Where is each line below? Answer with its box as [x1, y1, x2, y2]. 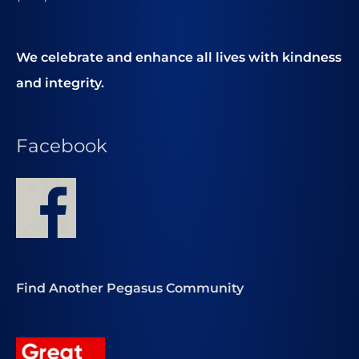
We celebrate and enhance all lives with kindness [16, 49, 341, 66]
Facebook [16, 135, 107, 158]
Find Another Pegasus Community [16, 280, 244, 296]
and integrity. [16, 75, 104, 91]
